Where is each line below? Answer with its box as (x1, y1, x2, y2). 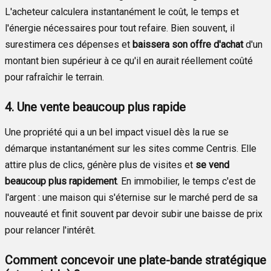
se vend (195, 158, 229, 171)
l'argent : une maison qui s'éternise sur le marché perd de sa (5, 191, 258, 203)
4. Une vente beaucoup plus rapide (5, 99, 186, 114)
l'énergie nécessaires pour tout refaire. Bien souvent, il (5, 22, 235, 34)
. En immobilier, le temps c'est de (117, 175, 256, 187)
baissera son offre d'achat (132, 38, 243, 50)
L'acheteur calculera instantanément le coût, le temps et (5, 5, 239, 18)
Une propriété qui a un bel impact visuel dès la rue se (5, 126, 229, 138)
